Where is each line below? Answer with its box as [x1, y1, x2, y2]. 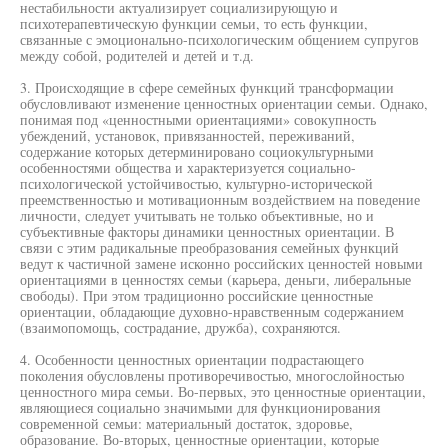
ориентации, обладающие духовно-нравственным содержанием [20, 302, 404, 321]
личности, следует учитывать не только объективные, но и [20, 206, 374, 225]
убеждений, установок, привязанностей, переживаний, [20, 126, 355, 145]
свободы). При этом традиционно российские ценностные [20, 286, 373, 305]
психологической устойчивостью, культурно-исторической [20, 174, 373, 193]
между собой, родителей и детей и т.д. [20, 46, 254, 65]
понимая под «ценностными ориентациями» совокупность [20, 110, 376, 129]
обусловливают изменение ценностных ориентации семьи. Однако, [20, 94, 428, 113]
